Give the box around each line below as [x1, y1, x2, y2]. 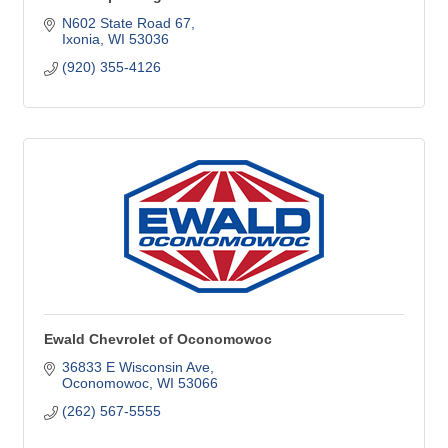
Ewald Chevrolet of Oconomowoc [44, 331, 272, 348]
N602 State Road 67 [61, 15, 191, 32]
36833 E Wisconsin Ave [61, 359, 210, 376]
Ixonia [61, 31, 100, 48]
